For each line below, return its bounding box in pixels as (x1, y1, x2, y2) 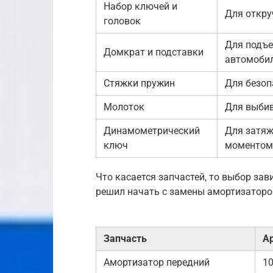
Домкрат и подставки (104, 46, 204, 58)
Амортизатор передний (104, 256, 210, 268)
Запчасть (104, 232, 147, 244)
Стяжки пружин (104, 77, 175, 89)
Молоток (104, 101, 144, 113)
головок (104, 15, 141, 27)
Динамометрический (104, 124, 200, 136)
